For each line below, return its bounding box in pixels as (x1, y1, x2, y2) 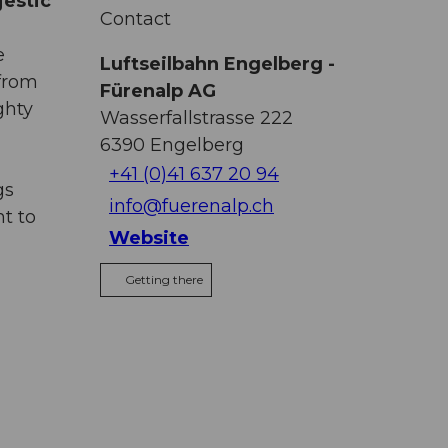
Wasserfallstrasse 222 (100, 106, 293, 129)
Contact (100, 7, 171, 30)
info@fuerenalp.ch (109, 195, 274, 218)
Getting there (125, 271, 203, 287)
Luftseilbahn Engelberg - (100, 52, 335, 75)
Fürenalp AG (100, 79, 216, 102)
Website (109, 227, 189, 250)
